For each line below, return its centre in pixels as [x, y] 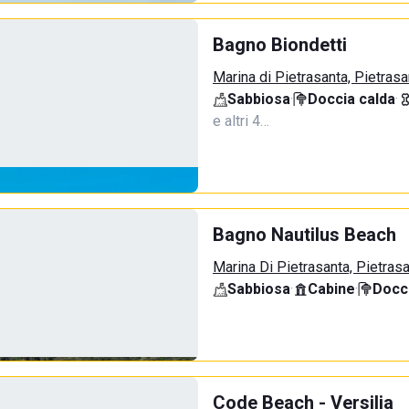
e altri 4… [241, 121]
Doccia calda [351, 99]
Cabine [331, 289]
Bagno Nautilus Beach [304, 235]
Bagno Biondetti [280, 45]
